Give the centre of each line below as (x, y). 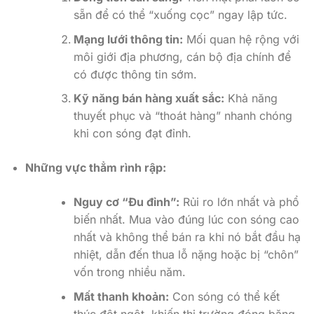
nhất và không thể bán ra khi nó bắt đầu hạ (187, 237)
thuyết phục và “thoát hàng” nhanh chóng (183, 116)
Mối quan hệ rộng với (241, 39)
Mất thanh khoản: (121, 296)
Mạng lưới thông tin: (128, 39)
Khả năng (251, 98)
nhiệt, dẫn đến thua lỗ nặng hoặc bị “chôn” (186, 255)
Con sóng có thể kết (224, 296)
